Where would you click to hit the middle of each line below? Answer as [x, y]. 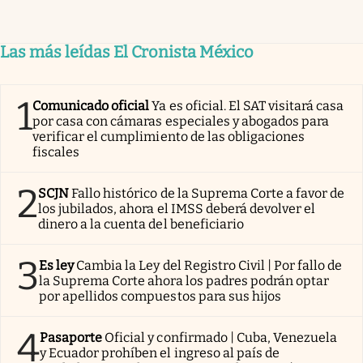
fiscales [56, 152]
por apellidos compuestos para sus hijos [160, 296]
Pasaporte [71, 337]
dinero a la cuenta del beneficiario [141, 224]
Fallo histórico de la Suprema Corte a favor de [208, 193]
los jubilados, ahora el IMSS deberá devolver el [177, 208]
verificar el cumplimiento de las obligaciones [169, 136]
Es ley [57, 265]
